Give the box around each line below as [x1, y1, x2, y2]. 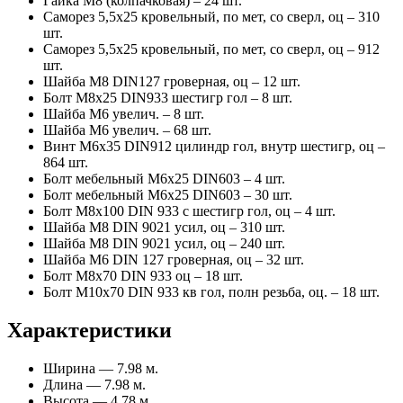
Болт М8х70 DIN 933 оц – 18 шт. [43, 267, 243, 283]
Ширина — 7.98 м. [43, 360, 158, 376]
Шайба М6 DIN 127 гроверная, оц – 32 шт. [43, 251, 304, 267]
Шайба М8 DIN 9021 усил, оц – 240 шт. [43, 235, 285, 251]
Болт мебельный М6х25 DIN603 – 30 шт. [43, 186, 292, 202]
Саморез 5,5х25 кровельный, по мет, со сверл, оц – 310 [43, 8, 380, 24]
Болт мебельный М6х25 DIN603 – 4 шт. [43, 170, 285, 186]
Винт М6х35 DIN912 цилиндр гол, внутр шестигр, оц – [43, 138, 385, 154]
